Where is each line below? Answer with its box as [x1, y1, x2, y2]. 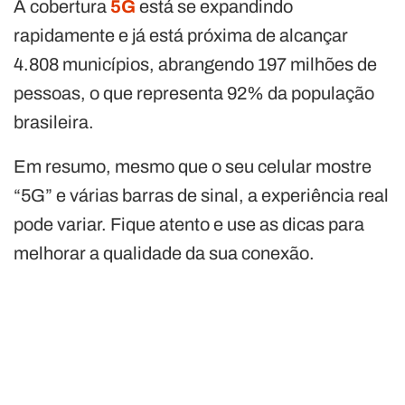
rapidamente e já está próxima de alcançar [14, 25, 348, 46]
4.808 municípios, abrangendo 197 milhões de [14, 54, 377, 75]
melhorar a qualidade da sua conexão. [14, 243, 315, 264]
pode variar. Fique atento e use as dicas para [14, 214, 364, 235]
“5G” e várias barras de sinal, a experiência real [14, 185, 389, 206]
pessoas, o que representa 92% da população [14, 83, 374, 104]
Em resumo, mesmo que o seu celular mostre [14, 156, 372, 177]
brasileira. [14, 112, 94, 133]
